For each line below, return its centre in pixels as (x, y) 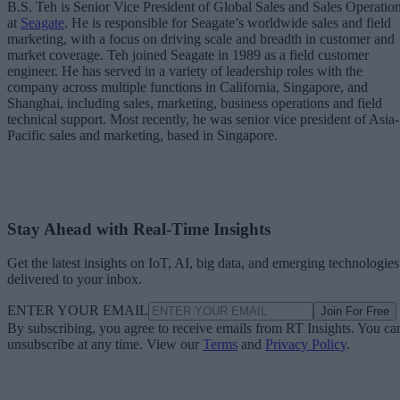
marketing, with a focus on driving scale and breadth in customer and (201, 38)
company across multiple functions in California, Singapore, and (187, 87)
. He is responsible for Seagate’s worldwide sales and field (228, 22)
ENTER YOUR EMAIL (78, 311)
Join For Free (355, 312)
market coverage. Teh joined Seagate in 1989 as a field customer (188, 54)
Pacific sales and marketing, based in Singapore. (142, 135)
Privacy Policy (306, 345)
